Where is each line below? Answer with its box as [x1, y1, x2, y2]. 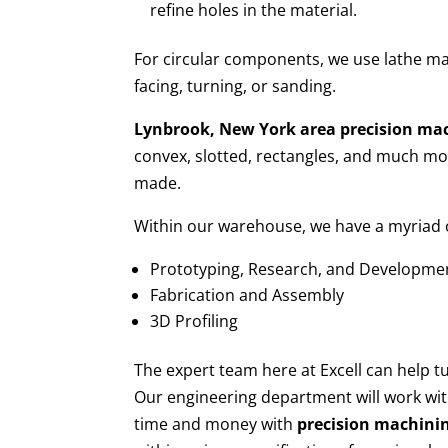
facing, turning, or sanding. [134, 75, 337, 98]
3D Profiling [150, 310, 243, 333]
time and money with [134, 413, 298, 436]
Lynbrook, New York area [134, 118, 337, 141]
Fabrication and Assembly [150, 284, 345, 307]
